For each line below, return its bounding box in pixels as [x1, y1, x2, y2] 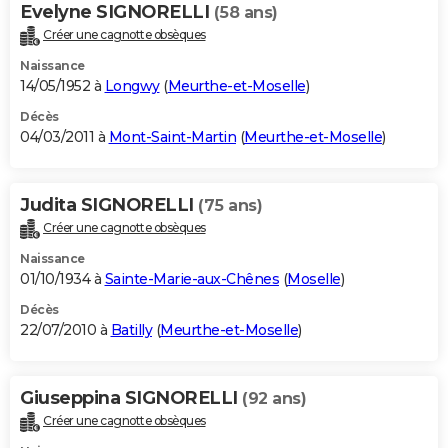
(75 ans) [198, 196, 262, 216]
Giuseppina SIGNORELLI [20, 386, 242, 409]
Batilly [110, 320, 152, 339]
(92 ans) [242, 388, 306, 408]
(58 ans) [213, 3, 278, 23]
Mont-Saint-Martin [108, 128, 236, 147]
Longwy [104, 77, 160, 96]
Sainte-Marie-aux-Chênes [104, 269, 279, 288]
